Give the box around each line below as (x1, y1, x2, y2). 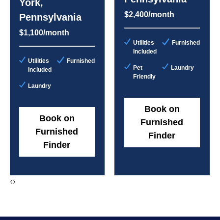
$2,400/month (124, 10, 174, 19)
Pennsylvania (19, 11, 82, 23)
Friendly (133, 73, 156, 80)
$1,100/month (19, 28, 69, 37)
